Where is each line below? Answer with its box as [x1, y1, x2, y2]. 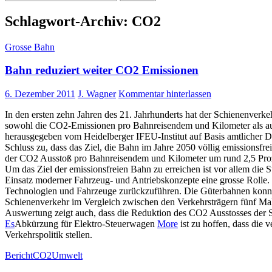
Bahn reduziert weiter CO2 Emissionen [5, 64, 199, 77]
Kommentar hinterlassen [118, 89, 211, 100]
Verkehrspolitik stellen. [5, 229, 92, 240]
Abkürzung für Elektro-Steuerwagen [15, 219, 157, 229]
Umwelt [52, 250, 83, 261]
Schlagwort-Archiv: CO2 [5, 13, 161, 29]
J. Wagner [78, 89, 116, 100]
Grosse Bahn [5, 41, 55, 52]
